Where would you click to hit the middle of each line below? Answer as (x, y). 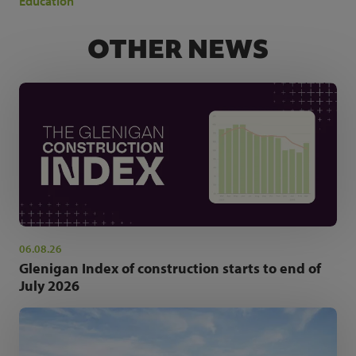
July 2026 (49, 285)
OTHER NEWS (178, 48)
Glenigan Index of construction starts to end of (170, 268)
